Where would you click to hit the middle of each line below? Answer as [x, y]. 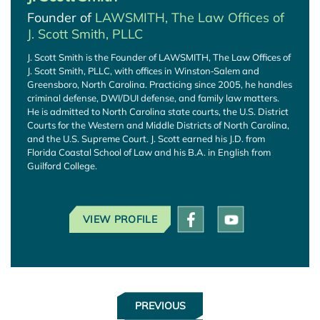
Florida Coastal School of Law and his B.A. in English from [149, 152]
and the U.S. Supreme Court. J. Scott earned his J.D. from [146, 139]
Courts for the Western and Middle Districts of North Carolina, [158, 125]
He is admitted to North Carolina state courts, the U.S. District [158, 112]
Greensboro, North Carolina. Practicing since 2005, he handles [160, 85]
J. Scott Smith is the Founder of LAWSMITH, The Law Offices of [159, 57]
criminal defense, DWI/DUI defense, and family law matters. [153, 98]
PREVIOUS [160, 306]
